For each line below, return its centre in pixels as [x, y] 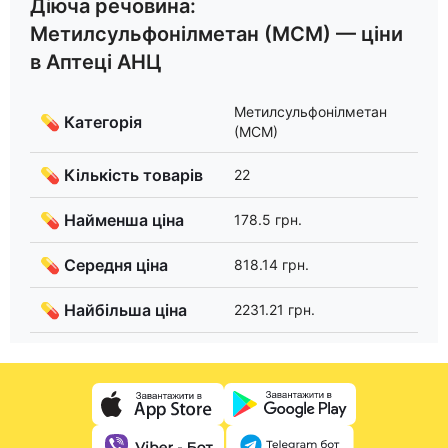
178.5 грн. [268, 220]
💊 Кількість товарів [121, 175]
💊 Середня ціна [104, 265]
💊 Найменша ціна [112, 220]
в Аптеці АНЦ [96, 61]
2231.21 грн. [274, 310]
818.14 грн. [271, 265]
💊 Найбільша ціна [113, 310]
